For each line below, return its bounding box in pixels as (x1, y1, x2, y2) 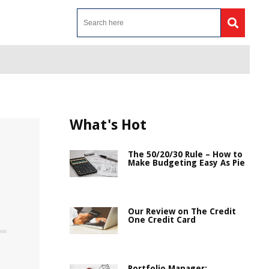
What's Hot (70, 116, 147, 133)
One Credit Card (128, 215, 196, 225)
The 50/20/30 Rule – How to (128, 150, 243, 159)
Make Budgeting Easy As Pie (128, 158, 245, 168)
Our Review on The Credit (128, 207, 236, 216)
